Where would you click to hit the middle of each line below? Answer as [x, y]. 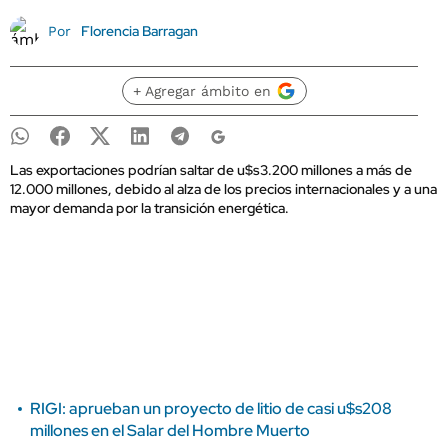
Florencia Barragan [139, 31]
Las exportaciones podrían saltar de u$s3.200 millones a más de [211, 170]
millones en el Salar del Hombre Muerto [170, 430]
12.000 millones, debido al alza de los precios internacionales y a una [223, 189]
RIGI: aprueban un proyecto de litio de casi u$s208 [211, 408]
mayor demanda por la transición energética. [149, 208]
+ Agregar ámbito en [201, 91]
